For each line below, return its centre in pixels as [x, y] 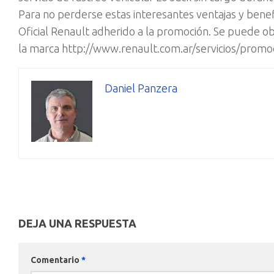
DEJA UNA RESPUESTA [77, 224]
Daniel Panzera [141, 88]
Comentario [56, 260]
